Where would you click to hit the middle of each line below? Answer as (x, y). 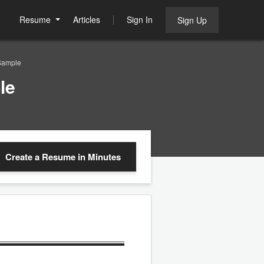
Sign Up (192, 20)
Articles (87, 19)
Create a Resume (42, 157)
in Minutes (99, 157)
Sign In (140, 19)
